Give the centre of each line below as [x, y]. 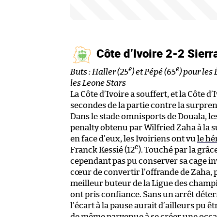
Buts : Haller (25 [99, 72]
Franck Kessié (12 [102, 150]
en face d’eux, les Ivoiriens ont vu [134, 139]
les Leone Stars [98, 83]
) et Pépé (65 [154, 72]
